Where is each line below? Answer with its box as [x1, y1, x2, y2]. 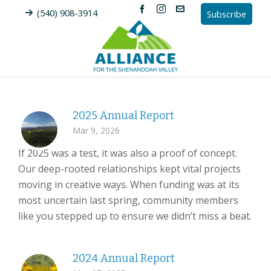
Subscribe [207, 7, 246, 20]
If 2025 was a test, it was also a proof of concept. [18, 146, 237, 160]
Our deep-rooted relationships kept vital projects [18, 162, 241, 175]
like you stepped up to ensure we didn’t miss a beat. [18, 209, 252, 223]
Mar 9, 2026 [73, 125, 120, 136]
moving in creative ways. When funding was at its [18, 178, 240, 191]
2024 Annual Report [73, 252, 175, 265]
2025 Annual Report [73, 109, 174, 122]
